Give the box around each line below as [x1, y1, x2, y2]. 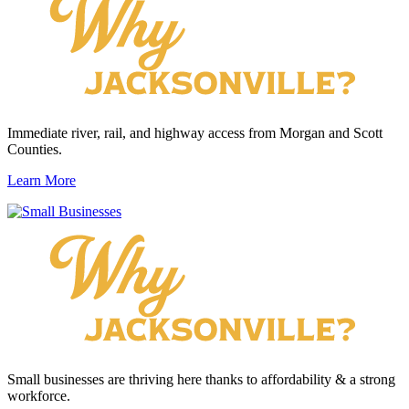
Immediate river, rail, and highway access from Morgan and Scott [7, 124, 383, 141]
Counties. [7, 141, 62, 157]
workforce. [7, 387, 70, 404]
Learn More [7, 172, 76, 188]
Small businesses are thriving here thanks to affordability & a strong [7, 371, 395, 387]
